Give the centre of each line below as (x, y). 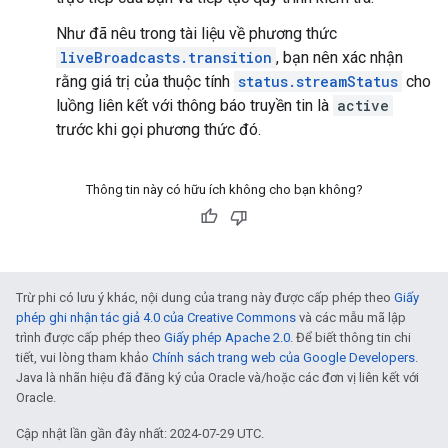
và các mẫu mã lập (351, 317)
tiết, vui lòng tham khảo (84, 357)
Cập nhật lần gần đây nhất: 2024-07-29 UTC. (140, 433)
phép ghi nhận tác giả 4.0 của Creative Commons (156, 317)
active (363, 105)
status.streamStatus (318, 81)
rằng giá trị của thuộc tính (145, 81)
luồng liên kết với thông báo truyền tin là (194, 105)
